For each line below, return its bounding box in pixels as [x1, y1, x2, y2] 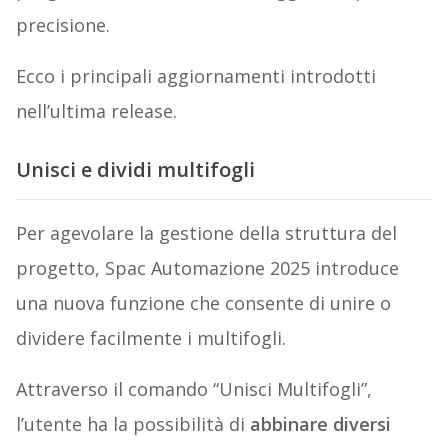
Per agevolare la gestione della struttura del [15, 220, 397, 245]
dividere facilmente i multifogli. [15, 325, 286, 350]
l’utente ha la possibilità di [15, 411, 250, 436]
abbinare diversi [249, 411, 391, 436]
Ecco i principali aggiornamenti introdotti [15, 64, 376, 89]
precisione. [15, 13, 110, 38]
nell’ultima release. [15, 99, 177, 124]
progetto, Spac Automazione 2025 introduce [15, 255, 399, 280]
